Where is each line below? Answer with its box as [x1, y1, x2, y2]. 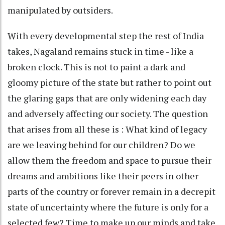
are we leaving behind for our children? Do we [8, 138, 195, 151]
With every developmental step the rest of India [8, 29, 204, 42]
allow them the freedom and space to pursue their [8, 154, 211, 166]
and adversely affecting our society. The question [8, 107, 208, 120]
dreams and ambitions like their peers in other [8, 169, 198, 182]
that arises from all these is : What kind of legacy [8, 123, 207, 135]
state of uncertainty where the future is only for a [8, 200, 208, 213]
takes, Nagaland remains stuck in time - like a [8, 45, 193, 57]
